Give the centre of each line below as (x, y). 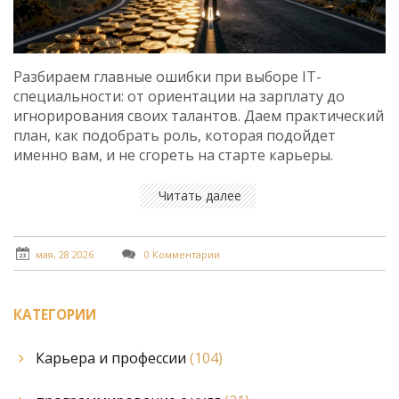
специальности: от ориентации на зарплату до (179, 97)
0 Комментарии (181, 254)
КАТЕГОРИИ (55, 315)
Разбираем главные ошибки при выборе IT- (167, 77)
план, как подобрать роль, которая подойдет (175, 136)
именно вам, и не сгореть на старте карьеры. (173, 155)
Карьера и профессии (113, 358)
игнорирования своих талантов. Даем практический (199, 116)
